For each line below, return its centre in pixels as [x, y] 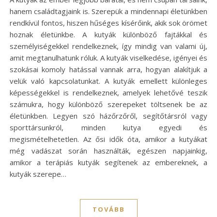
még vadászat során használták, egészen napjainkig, [108, 150]
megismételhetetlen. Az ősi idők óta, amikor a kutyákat [108, 139]
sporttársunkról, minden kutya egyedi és [108, 127]
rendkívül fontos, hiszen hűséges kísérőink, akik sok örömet [108, 23]
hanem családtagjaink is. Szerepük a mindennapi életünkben [108, 11]
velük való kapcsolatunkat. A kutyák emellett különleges [108, 81]
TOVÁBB [108, 209]
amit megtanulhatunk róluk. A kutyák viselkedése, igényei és [108, 57]
